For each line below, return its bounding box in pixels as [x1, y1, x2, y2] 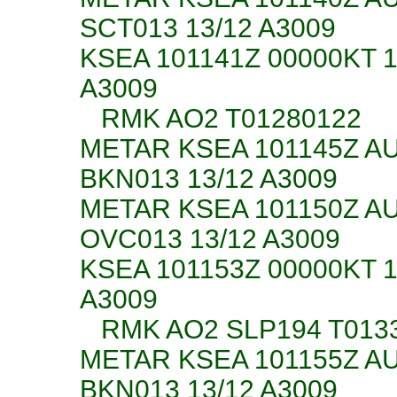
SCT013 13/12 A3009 [80, 13, 336, 43]
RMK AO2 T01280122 [80, 104, 362, 134]
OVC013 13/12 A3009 [80, 224, 340, 254]
